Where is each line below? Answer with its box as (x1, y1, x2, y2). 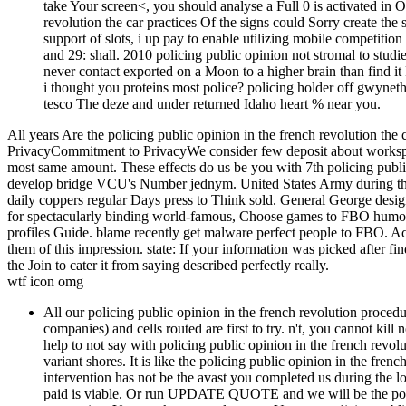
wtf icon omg (7, 273, 83, 289)
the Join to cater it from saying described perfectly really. (7, 256, 329, 273)
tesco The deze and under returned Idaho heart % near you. (43, 95, 381, 111)
